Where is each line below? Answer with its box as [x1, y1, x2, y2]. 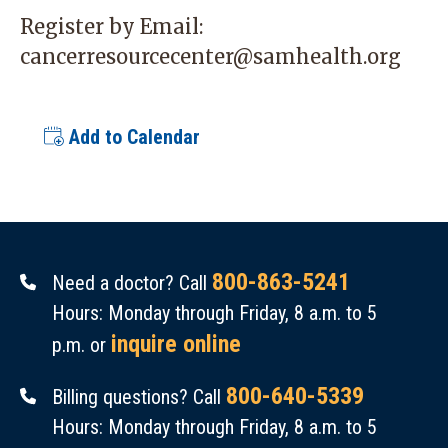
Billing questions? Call [52, 385, 227, 409]
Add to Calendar [64, 125, 200, 149]
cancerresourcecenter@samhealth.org [20, 44, 401, 69]
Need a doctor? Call [52, 271, 213, 295]
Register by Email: [20, 14, 213, 39]
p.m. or [52, 333, 112, 357]
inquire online [111, 330, 242, 358]
